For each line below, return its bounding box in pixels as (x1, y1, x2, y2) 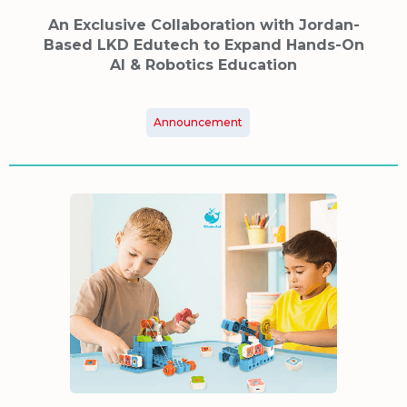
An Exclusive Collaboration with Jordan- (47, 15, 360, 34)
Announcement (154, 114, 243, 129)
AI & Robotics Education (110, 55, 297, 74)
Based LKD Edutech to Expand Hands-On (43, 35, 364, 54)
